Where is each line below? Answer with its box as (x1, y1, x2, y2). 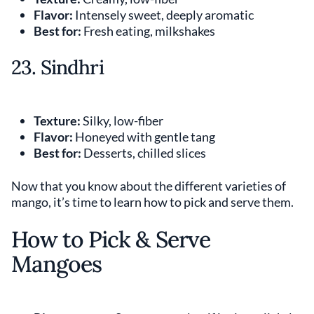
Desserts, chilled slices (81, 144, 206, 161)
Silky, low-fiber (81, 112, 163, 128)
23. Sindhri (11, 54, 104, 80)
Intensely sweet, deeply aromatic (73, 6, 254, 22)
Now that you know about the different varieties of (11, 177, 286, 193)
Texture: (34, 112, 81, 128)
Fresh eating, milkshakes (81, 22, 215, 39)
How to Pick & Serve (11, 224, 210, 254)
